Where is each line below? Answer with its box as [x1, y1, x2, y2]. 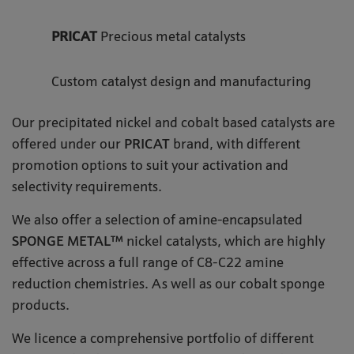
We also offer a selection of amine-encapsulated [12, 213, 303, 228]
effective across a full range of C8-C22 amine [12, 256, 284, 271]
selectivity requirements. [12, 180, 165, 195]
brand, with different [173, 137, 300, 153]
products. [12, 299, 73, 314]
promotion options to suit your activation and [12, 159, 288, 174]
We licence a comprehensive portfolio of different [12, 332, 314, 347]
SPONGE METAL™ [12, 235, 123, 250]
